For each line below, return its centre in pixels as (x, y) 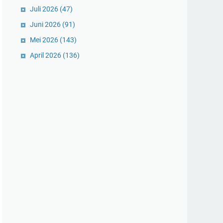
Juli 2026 (45, 9)
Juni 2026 (46, 24)
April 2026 (46, 55)
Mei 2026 (45, 40)
